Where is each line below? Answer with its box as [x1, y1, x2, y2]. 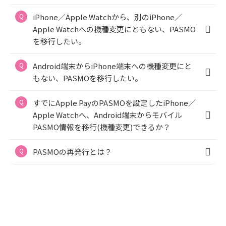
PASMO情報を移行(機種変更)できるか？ [33, 121, 171, 132]
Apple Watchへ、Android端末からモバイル [33, 109, 182, 120]
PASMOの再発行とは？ [33, 146, 112, 157]
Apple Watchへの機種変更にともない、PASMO [33, 23, 196, 34]
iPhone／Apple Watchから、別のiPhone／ [33, 11, 182, 22]
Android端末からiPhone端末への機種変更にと [33, 60, 192, 71]
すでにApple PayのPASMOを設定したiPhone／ [33, 97, 196, 108]
